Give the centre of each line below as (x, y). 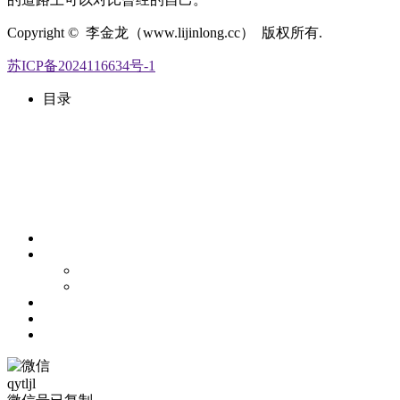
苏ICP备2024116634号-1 (81, 65)
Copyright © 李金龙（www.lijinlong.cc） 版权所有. (165, 32)
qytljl (21, 383)
